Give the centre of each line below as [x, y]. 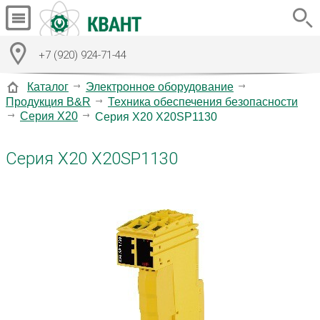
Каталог [48, 86]
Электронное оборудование [160, 86]
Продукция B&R [48, 101]
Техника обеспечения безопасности [203, 101]
